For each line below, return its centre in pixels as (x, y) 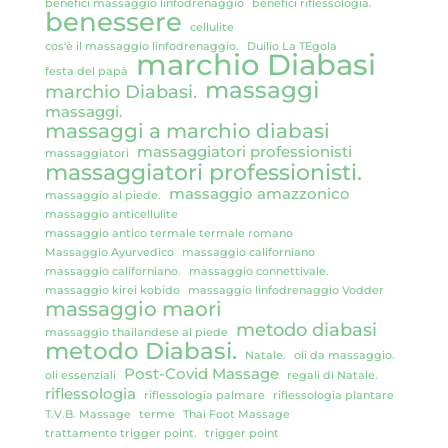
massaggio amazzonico (259, 193)
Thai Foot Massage (236, 414)
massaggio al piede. (102, 195)
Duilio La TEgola (291, 46)
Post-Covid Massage (201, 373)
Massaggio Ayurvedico (109, 252)
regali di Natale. (332, 375)
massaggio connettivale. (258, 271)
